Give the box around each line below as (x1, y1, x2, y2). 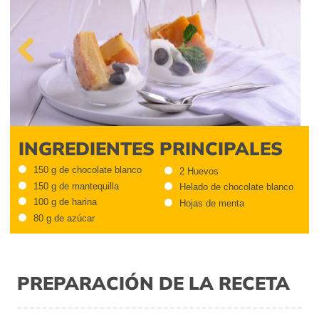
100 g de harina (33, 197, 97, 208)
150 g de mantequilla (33, 180, 119, 192)
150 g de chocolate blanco (33, 164, 142, 175)
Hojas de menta (179, 198, 244, 209)
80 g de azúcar (33, 213, 95, 224)
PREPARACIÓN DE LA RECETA (17, 271, 290, 295)
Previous (17, 74, 53, 85)
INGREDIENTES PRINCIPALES (19, 136, 283, 159)
